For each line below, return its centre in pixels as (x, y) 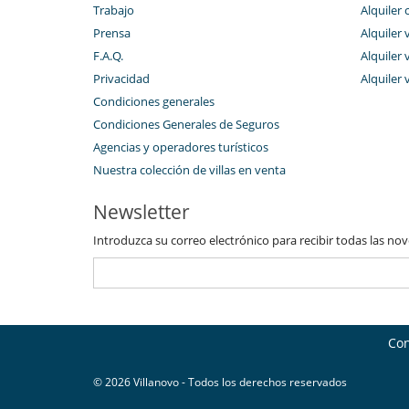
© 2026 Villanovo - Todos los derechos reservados (220, 382)
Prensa (112, 32)
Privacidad (121, 78)
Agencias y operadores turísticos (181, 147)
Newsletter (142, 211)
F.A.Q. (108, 55)
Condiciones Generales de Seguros (186, 124)
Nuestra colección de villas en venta (189, 169)
